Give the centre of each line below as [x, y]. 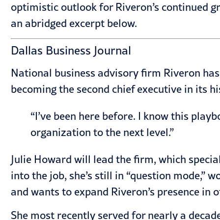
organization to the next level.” [102, 132]
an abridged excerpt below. [74, 23]
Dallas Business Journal [71, 50]
